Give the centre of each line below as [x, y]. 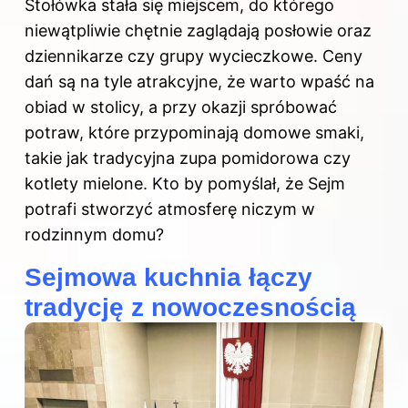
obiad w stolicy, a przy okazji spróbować [181, 107]
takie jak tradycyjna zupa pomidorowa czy [188, 158]
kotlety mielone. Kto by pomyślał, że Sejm [185, 184]
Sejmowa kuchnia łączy [168, 278]
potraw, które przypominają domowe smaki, [194, 133]
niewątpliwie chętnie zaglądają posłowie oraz [198, 31]
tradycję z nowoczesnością [190, 308]
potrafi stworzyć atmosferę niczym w [170, 209]
